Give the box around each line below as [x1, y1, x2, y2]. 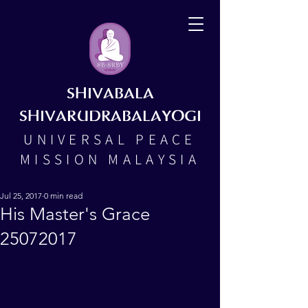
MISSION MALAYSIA [20, 150, 200, 168]
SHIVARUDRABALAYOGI [19, 108, 201, 126]
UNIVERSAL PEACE [23, 130, 197, 148]
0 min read [44, 190, 82, 201]
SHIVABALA [66, 85, 154, 103]
